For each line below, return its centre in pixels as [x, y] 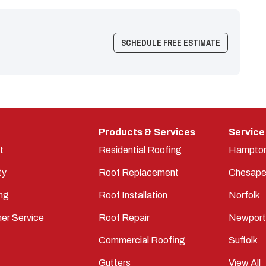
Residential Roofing [140, 150]
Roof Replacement [138, 172]
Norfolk [245, 195]
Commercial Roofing [142, 240]
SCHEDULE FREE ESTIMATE [171, 42]
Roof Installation [133, 195]
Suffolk [243, 240]
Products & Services [147, 132]
